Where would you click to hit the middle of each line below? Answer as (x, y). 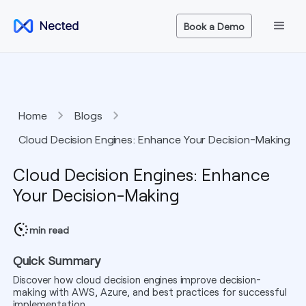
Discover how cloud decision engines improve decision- (137, 279)
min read (49, 229)
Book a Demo (214, 26)
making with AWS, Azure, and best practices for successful (150, 292)
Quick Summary (57, 260)
